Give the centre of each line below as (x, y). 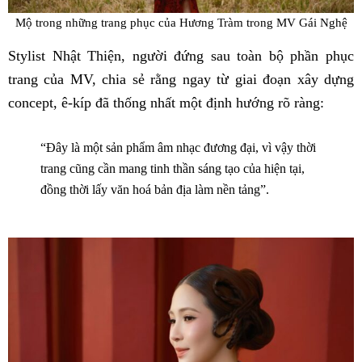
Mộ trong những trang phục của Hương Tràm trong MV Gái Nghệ (181, 23)
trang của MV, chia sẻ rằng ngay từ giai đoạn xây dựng (181, 80)
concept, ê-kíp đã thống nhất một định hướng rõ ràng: (166, 103)
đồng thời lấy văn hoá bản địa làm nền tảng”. (155, 190)
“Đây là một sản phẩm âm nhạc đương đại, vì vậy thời (178, 148)
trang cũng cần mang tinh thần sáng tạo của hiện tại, (173, 169)
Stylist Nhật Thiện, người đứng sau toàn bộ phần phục (181, 56)
